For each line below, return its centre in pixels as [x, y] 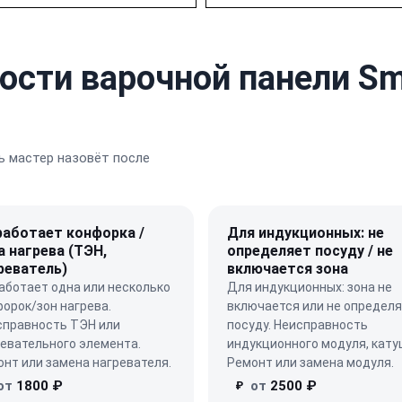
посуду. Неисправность [297, 324]
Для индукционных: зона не [310, 287]
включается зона [288, 268]
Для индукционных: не [306, 232]
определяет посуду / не [310, 250]
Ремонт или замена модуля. [310, 362]
